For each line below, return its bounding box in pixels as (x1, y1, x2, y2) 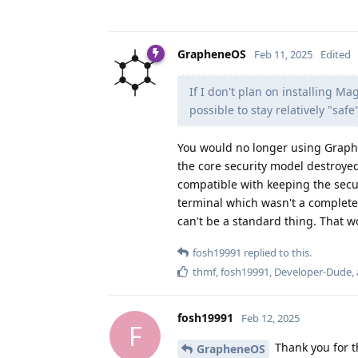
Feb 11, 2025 (254, 46, 312, 62)
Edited (320, 46, 351, 62)
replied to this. (241, 245, 312, 260)
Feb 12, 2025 (241, 310, 300, 325)
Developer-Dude (274, 264, 352, 279)
